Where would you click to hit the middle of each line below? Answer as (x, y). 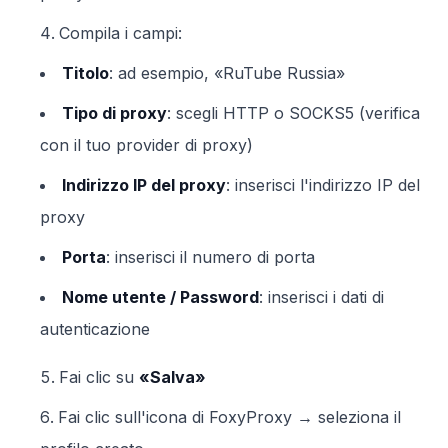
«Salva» (172, 377)
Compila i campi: (120, 33)
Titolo (85, 73)
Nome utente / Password (160, 297)
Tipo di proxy (114, 113)
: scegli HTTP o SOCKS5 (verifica (293, 113)
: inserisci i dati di (321, 297)
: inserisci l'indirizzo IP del (323, 185)
